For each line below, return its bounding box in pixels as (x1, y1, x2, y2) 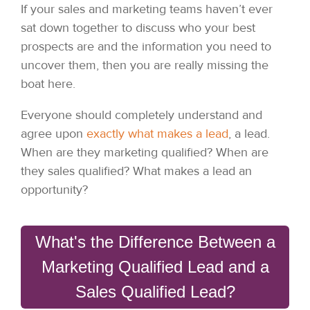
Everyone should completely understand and (21, 107, 262, 122)
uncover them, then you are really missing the (21, 57, 268, 73)
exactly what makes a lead (86, 125, 228, 141)
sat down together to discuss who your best (21, 19, 255, 35)
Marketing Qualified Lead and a (41, 257, 269, 276)
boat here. (21, 75, 75, 91)
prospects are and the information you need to (21, 38, 271, 54)
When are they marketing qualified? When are (21, 144, 268, 160)
